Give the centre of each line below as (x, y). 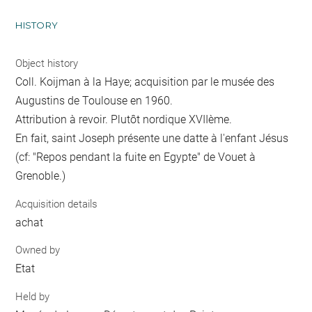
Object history (47, 63)
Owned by (38, 250)
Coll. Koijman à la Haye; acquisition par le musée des (145, 82)
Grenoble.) (41, 176)
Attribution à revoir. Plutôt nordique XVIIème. (124, 119)
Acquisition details (57, 204)
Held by (33, 296)
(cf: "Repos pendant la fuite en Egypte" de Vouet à (136, 157)
